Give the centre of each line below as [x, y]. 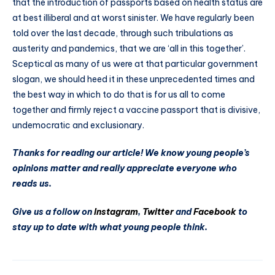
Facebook [215, 212]
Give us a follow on [53, 212]
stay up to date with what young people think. [110, 227]
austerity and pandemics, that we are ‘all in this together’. [129, 48]
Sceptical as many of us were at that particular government [135, 64]
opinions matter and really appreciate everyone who [125, 168]
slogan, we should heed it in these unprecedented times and [134, 79]
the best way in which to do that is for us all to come [119, 94]
